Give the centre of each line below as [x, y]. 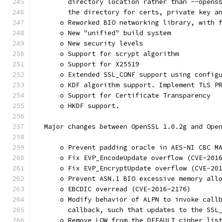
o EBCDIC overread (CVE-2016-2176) [113, 189]
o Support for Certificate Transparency [123, 95]
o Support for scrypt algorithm [108, 54]
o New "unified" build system [104, 33]
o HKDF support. [78, 106]
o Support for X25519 [88, 64]
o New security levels [90, 43]
